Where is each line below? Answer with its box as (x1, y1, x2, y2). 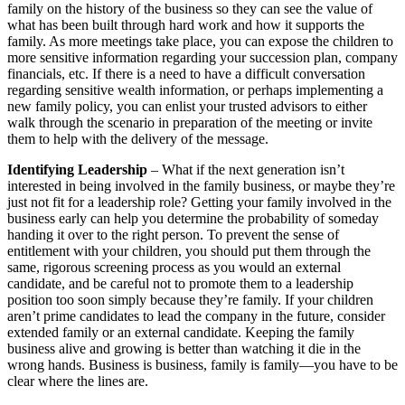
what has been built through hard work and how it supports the (7, 17, 364, 33)
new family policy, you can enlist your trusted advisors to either (7, 99, 367, 115)
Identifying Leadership (7, 162, 151, 178)
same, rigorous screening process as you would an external (7, 259, 341, 276)
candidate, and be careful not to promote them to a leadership (7, 276, 353, 292)
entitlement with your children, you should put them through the (7, 243, 371, 259)
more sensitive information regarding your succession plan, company (7, 50, 398, 66)
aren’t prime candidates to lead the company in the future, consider (7, 308, 385, 325)
